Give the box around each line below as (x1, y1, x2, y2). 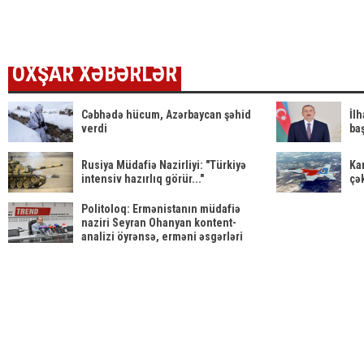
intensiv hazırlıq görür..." (81, 172, 204, 185)
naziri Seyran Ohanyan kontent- (81, 216, 236, 229)
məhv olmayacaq (81, 244, 163, 257)
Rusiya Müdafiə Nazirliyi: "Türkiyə (81, 158, 246, 171)
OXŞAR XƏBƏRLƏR (12, 61, 177, 87)
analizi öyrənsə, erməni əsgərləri (81, 230, 243, 243)
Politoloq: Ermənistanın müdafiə (81, 202, 240, 215)
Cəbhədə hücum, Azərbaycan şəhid (81, 108, 251, 121)
